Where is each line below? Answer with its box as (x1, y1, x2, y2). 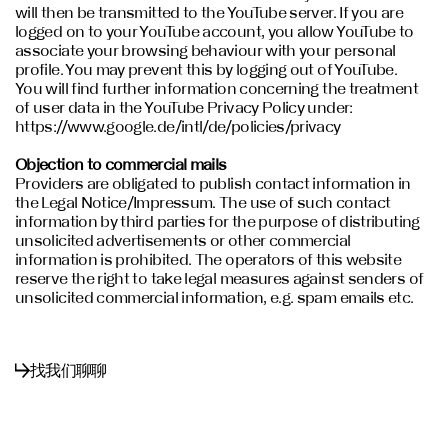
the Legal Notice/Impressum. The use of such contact (15, 193, 391, 212)
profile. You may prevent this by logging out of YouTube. (15, 59, 398, 78)
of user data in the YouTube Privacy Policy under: (15, 97, 353, 116)
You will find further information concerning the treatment (15, 78, 418, 97)
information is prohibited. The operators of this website (15, 250, 402, 269)
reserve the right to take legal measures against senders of (15, 269, 424, 288)
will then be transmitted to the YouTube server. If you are (15, 2, 403, 21)
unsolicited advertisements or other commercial (15, 231, 351, 250)
